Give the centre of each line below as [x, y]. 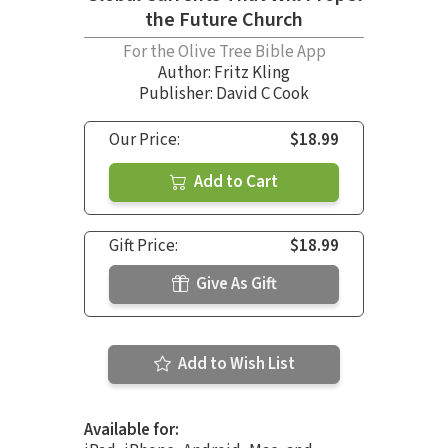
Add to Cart [234, 182]
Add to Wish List [234, 364]
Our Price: [144, 140]
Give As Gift [234, 284]
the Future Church [224, 20]
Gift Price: [143, 246]
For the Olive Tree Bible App [224, 52]
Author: [186, 73]
